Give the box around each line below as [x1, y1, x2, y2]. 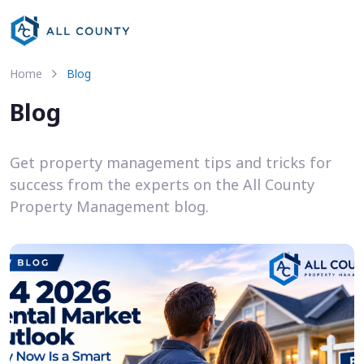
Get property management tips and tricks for [10, 153, 331, 172]
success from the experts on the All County [10, 175, 314, 194]
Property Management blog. [10, 197, 209, 216]
